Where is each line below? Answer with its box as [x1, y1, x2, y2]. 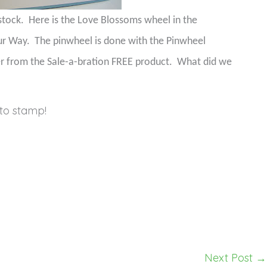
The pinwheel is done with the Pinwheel [35, 36, 206, 47]
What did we [177, 57, 232, 68]
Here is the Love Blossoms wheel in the [29, 15, 197, 26]
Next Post [204, 250, 256, 265]
